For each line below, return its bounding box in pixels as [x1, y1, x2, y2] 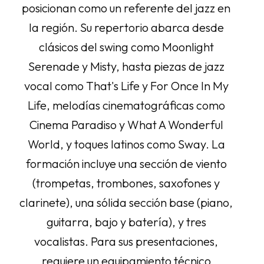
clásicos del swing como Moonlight [38, 39, 214, 54]
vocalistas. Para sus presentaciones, [34, 234, 219, 249]
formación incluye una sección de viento [25, 156, 227, 171]
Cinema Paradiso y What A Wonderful [29, 117, 223, 132]
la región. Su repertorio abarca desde [28, 20, 224, 35]
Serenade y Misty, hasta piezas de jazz [28, 59, 225, 74]
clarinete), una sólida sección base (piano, [19, 195, 233, 210]
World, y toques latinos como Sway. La [27, 137, 225, 151]
